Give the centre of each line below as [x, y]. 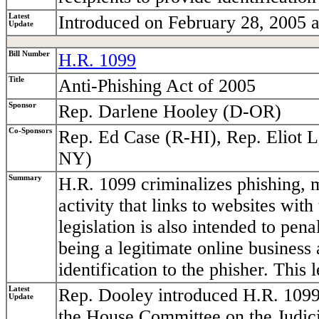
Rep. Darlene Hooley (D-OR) [170, 112]
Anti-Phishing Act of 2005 [157, 86]
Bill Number [29, 54]
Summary [25, 178]
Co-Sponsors [30, 131]
